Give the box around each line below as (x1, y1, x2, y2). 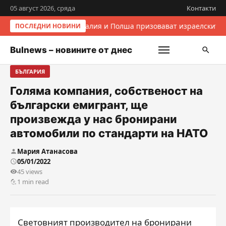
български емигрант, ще (10, 98, 148, 111)
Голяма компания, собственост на (10, 84, 203, 97)
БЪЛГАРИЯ (15, 68, 45, 75)
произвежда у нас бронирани (10, 112, 177, 126)
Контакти (187, 4, 216, 13)
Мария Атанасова (17, 147, 78, 156)
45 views (17, 167, 42, 176)
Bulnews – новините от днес (10, 45, 132, 55)
